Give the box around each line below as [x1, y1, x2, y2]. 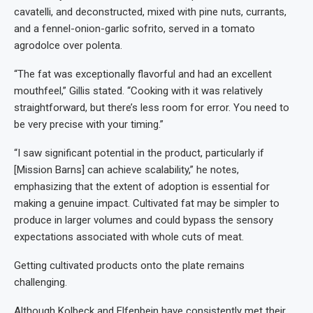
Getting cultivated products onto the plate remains [14, 259, 245, 272]
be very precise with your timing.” [14, 118, 163, 131]
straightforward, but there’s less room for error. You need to [14, 101, 289, 115]
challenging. [14, 276, 67, 289]
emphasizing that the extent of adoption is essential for [14, 180, 270, 194]
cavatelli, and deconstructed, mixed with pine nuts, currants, [14, 6, 286, 19]
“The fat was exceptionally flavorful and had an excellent [14, 68, 272, 81]
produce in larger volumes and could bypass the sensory [14, 214, 273, 227]
